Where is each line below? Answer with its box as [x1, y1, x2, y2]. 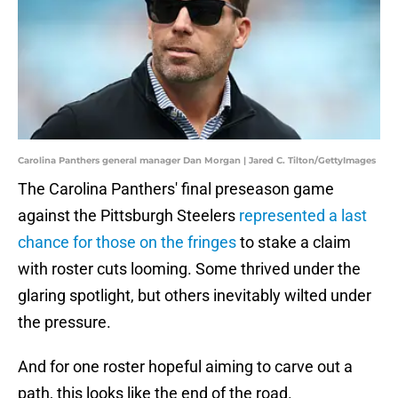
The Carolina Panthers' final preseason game [18, 179, 334, 199]
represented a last [239, 206, 367, 226]
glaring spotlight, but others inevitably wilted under [18, 286, 371, 306]
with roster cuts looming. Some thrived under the [18, 259, 361, 279]
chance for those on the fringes [18, 233, 236, 252]
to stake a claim [236, 233, 351, 252]
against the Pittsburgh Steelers [18, 206, 239, 226]
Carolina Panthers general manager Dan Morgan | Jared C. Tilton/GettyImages [18, 155, 376, 167]
